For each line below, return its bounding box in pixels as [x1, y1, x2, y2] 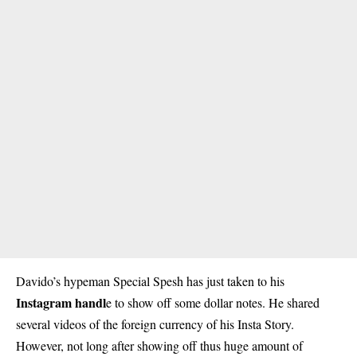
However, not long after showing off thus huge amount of [16, 337, 303, 355]
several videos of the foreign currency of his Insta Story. [16, 316, 294, 333]
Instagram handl [16, 293, 106, 312]
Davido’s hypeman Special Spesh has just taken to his [16, 273, 284, 290]
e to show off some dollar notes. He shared [106, 294, 320, 312]
